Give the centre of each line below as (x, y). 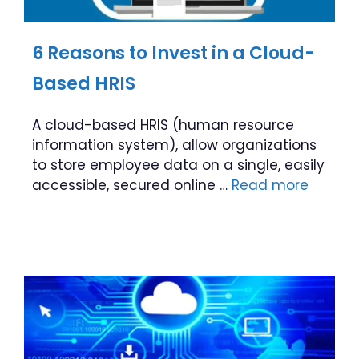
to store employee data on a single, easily (178, 165)
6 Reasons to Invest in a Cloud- (173, 53)
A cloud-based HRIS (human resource (163, 125)
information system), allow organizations (174, 145)
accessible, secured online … (132, 185)
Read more (270, 185)
